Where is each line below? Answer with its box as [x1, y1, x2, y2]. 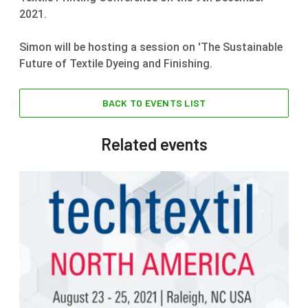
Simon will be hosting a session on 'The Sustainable [19, 41, 283, 54]
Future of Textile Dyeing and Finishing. [19, 57, 215, 70]
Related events [100, 134, 208, 154]
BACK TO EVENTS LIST [102, 97, 206, 109]
